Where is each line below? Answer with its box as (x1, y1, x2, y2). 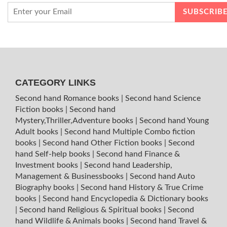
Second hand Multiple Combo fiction (64, 127, 195, 136)
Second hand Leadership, (84, 161, 172, 169)
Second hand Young (139, 116, 209, 125)
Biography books (15, 183, 77, 192)
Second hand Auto (130, 172, 195, 180)
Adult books (15, 127, 60, 136)
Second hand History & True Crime (81, 183, 203, 192)
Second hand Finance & (96, 149, 180, 158)
